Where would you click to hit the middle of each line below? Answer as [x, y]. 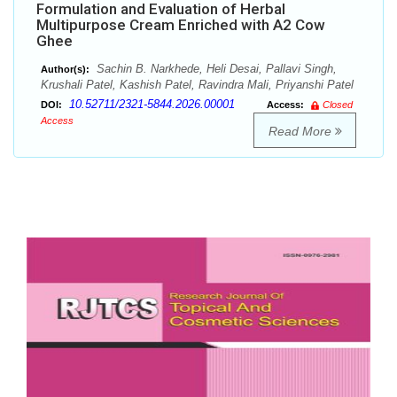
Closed [338, 105]
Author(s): [65, 70]
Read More [301, 132]
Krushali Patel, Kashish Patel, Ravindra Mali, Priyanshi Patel [197, 85]
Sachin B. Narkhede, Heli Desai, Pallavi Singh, [215, 69]
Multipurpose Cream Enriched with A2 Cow [181, 25]
